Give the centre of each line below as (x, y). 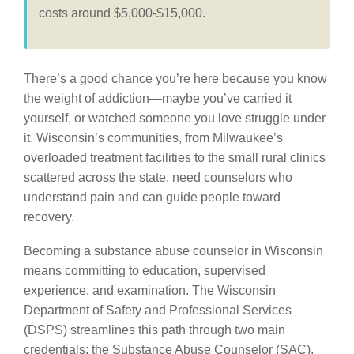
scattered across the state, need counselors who (158, 177)
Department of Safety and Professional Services (158, 310)
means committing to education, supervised (145, 271)
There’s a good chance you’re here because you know (175, 79)
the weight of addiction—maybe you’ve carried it (158, 98)
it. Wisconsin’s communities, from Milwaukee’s (153, 138)
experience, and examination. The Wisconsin (150, 290)
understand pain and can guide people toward (152, 197)
